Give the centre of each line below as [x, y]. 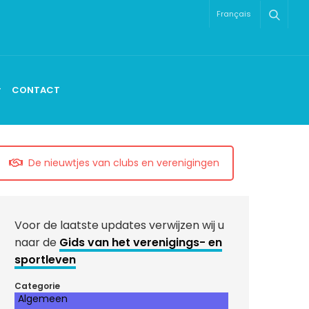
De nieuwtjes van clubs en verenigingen [124, 162]
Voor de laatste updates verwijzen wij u [120, 225]
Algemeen [43, 298]
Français [234, 14]
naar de [37, 242]
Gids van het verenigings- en [141, 242]
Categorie [37, 286]
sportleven [45, 259]
